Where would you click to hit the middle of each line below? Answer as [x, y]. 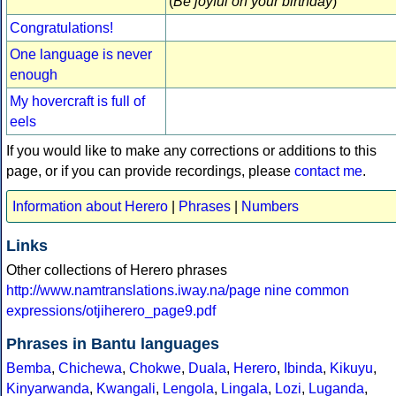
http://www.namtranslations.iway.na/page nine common [178, 291]
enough [34, 75]
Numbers [270, 207]
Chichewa [90, 369]
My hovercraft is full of [77, 102]
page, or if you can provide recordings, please [150, 171]
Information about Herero [90, 207]
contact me [328, 171]
